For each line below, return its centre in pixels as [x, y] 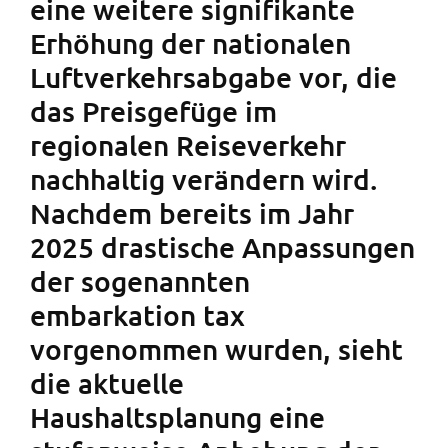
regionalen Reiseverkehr [188, 144]
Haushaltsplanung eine [177, 416]
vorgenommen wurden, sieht [216, 348]
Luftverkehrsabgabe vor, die [213, 76]
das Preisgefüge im [153, 110]
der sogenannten [140, 280]
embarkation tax [137, 314]
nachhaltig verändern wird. [203, 178]
